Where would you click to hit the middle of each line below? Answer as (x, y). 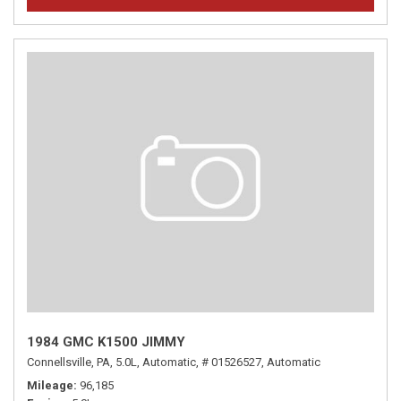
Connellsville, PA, (70, 362)
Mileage (50, 385)
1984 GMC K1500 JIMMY (106, 342)
